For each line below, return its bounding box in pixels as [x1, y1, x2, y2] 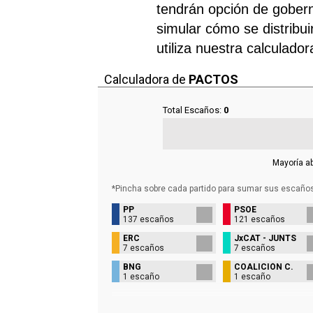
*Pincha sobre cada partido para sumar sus [112, 183, 279, 194]
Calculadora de [104, 71, 186, 87]
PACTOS [189, 71, 238, 87]
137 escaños [123, 214, 174, 224]
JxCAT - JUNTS [233, 233, 296, 243]
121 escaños [233, 214, 285, 224]
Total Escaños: [162, 104, 224, 115]
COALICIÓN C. [233, 261, 293, 272]
